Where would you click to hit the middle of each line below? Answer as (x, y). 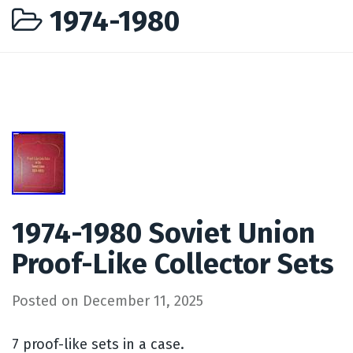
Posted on (47, 301)
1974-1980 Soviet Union (163, 233)
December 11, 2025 (143, 301)
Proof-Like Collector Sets (173, 264)
